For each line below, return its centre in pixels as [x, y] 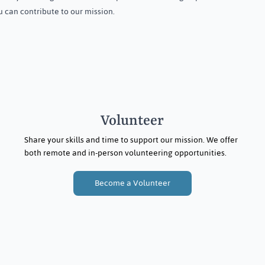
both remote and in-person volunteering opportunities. [125, 153]
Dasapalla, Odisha [171, 25]
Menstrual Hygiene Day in [190, 12]
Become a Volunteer [132, 183]
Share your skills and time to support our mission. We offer [131, 140]
